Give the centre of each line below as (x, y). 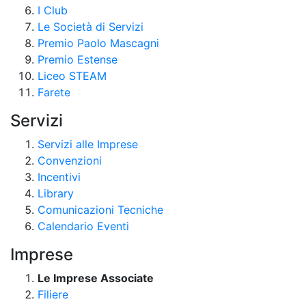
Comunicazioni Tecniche (100, 209)
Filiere (53, 294)
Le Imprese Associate (96, 278)
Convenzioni (70, 160)
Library (56, 193)
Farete (54, 92)
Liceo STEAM (72, 75)
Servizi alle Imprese (88, 144)
